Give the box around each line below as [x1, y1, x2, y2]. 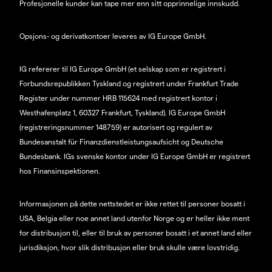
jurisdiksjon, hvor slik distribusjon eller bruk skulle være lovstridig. [19, 243, 240, 252]
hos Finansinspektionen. [19, 166, 100, 175]
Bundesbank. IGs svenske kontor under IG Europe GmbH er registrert [19, 152, 250, 161]
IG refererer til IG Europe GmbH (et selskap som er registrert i [19, 64, 226, 73]
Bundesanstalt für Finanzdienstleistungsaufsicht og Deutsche [19, 137, 223, 146]
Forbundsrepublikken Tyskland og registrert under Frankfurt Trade [19, 79, 239, 88]
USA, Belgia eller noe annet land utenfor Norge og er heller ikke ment [19, 214, 250, 223]
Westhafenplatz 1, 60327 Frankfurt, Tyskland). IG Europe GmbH [19, 108, 225, 117]
